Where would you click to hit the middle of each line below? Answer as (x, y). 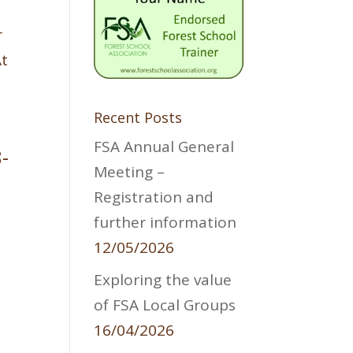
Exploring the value (163, 280)
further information (165, 222)
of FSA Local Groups (165, 305)
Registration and (154, 197)
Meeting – (130, 171)
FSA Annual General (164, 146)
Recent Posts (138, 117)
